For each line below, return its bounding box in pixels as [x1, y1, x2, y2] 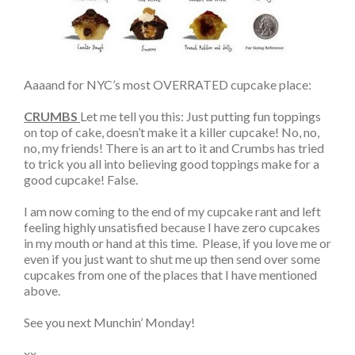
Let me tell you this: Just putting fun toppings [80, 109, 321, 124]
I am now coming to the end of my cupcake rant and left [24, 204, 321, 219]
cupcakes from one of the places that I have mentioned [24, 267, 317, 282]
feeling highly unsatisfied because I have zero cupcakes [24, 219, 320, 235]
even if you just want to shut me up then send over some [24, 251, 320, 266]
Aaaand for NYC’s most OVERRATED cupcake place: [24, 77, 311, 92]
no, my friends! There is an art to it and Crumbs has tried [24, 140, 324, 155]
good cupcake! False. [24, 172, 138, 187]
